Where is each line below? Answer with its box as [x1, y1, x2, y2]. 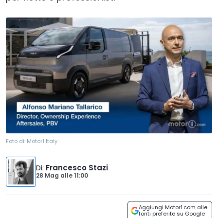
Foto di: [6, 137, 27, 145]
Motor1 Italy [27, 137, 57, 145]
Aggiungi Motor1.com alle [139, 203, 207, 212]
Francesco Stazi [46, 163, 108, 173]
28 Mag [36, 171, 60, 180]
